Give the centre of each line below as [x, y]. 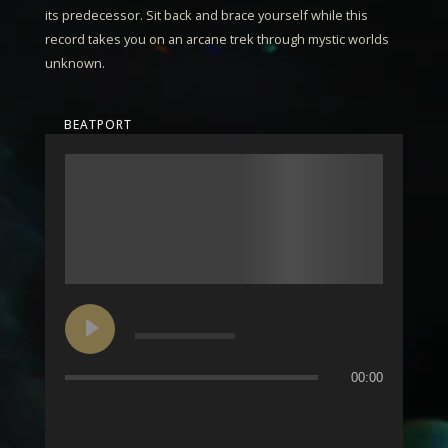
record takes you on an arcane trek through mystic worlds [216, 39]
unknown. [74, 63]
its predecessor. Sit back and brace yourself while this [206, 15]
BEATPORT [97, 125]
